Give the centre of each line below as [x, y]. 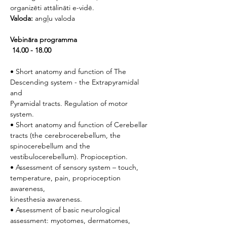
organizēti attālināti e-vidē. [52, 8]
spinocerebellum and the [51, 146]
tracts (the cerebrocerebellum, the [65, 135]
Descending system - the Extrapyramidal [75, 82]
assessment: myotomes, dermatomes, [71, 220]
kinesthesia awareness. [46, 199]
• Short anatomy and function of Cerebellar [80, 125]
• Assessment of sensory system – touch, [75, 167]
